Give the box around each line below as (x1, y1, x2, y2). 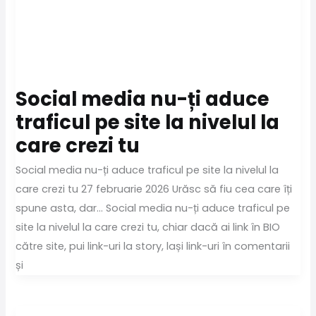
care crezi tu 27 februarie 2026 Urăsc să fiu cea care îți (16, 182, 293, 197)
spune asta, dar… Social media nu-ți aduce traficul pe (16, 201, 291, 216)
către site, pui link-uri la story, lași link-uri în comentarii (16, 239, 291, 254)
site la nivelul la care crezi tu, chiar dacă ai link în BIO (16, 220, 281, 235)
